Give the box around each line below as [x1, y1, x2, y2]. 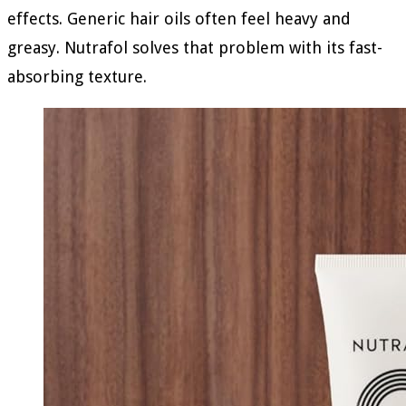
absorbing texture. [7, 66, 147, 86]
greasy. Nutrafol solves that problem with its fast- [7, 37, 382, 57]
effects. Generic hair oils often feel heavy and [7, 8, 351, 28]
